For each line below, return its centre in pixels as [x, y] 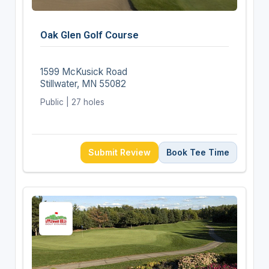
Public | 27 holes [72, 102]
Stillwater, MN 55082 [83, 83]
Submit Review [120, 152]
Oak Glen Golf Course [89, 35]
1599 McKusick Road [83, 71]
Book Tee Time [198, 152]
